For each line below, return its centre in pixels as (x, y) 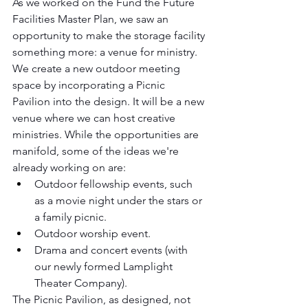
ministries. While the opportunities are (107, 134)
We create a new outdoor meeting (98, 68)
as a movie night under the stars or (120, 200)
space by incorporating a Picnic (90, 85)
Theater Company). (81, 283)
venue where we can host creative (95, 118)
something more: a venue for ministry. (106, 52)
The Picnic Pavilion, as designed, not (103, 299)
